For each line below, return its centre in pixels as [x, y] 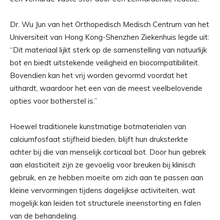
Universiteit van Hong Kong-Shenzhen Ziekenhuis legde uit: [110, 37]
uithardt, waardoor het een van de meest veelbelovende [106, 88]
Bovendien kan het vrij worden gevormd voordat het [99, 76]
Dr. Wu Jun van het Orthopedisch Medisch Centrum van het [110, 25]
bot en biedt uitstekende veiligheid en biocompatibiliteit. [105, 63]
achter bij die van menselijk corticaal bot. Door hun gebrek [108, 152]
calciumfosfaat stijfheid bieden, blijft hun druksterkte [99, 139]
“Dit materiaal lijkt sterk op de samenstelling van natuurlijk [108, 50]
